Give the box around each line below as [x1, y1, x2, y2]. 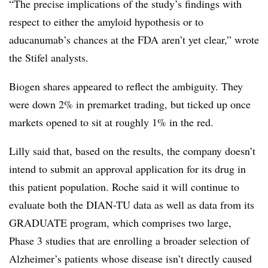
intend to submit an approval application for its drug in [9, 162, 246, 176]
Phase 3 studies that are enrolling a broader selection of [9, 233, 249, 248]
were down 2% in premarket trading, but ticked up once [9, 97, 251, 111]
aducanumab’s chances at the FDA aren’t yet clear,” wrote [9, 32, 259, 47]
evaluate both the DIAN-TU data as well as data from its [9, 197, 254, 212]
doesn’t [225, 144, 255, 158]
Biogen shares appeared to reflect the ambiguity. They [9, 79, 243, 93]
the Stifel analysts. [9, 50, 89, 65]
